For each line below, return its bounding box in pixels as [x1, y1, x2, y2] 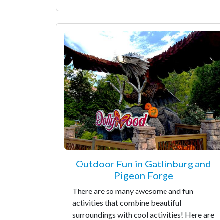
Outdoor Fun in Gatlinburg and [76, 158, 211, 169]
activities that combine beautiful [72, 198, 181, 207]
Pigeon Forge [113, 169, 173, 181]
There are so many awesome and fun [72, 186, 193, 195]
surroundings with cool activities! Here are [72, 210, 214, 219]
